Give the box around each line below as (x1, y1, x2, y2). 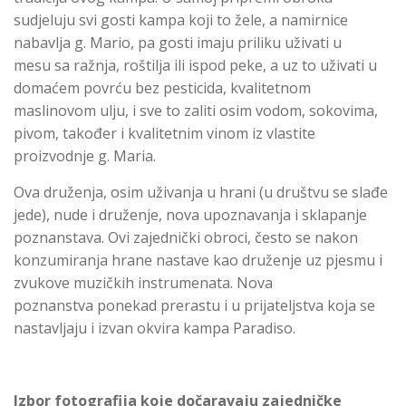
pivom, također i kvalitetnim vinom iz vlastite (14, 123, 315, 144)
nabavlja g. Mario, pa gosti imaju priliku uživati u (14, 33, 342, 53)
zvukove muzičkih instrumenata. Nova (14, 273, 273, 294)
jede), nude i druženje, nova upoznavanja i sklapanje (14, 205, 367, 226)
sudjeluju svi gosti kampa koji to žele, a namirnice (14, 10, 348, 31)
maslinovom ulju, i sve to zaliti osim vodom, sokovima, (14, 101, 378, 121)
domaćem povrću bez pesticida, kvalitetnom (14, 78, 311, 99)
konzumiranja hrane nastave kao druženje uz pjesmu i (14, 250, 382, 271)
